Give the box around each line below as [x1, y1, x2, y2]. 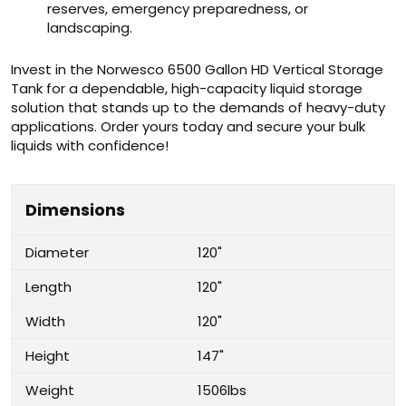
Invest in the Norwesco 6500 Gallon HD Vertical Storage [11, 60, 383, 79]
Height [25, 346, 70, 365]
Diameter [25, 243, 89, 262]
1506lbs [198, 381, 246, 400]
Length [25, 277, 72, 296]
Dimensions [25, 198, 125, 221]
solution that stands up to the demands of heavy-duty [11, 98, 385, 117]
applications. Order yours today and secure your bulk [11, 117, 365, 136]
